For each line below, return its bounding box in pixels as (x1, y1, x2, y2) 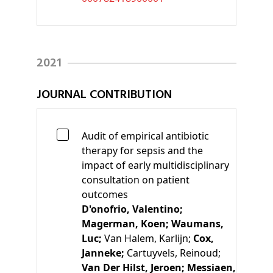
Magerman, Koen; (82, 216, 171, 230)
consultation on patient (82, 172, 190, 186)
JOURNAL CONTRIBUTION (37, 85, 172, 105)
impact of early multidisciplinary (82, 158, 229, 172)
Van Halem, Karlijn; (104, 231, 193, 245)
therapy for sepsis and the (82, 143, 203, 157)
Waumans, (171, 216, 224, 230)
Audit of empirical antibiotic (82, 129, 209, 143)
